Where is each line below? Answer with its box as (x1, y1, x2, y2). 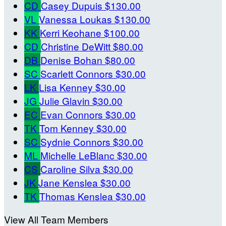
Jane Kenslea (38, 175, 100, 189)
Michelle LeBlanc (40, 148, 117, 162)
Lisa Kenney (39, 80, 95, 94)
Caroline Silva (40, 161, 103, 176)
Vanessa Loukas (39, 12, 115, 26)
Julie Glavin (39, 93, 92, 107)
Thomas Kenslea (39, 189, 116, 203)
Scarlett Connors (40, 66, 116, 80)
